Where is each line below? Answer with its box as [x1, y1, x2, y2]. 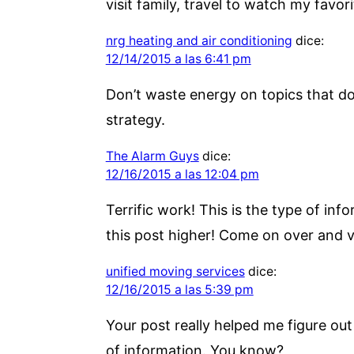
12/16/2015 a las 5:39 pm [105, 281, 254, 297]
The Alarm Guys [105, 148, 199, 164]
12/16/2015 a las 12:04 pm [105, 166, 259, 182]
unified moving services [105, 263, 245, 279]
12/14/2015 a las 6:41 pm [105, 51, 251, 66]
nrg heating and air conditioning [105, 32, 292, 48]
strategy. [105, 111, 165, 128]
